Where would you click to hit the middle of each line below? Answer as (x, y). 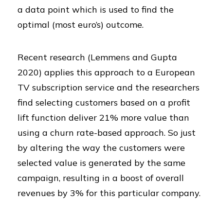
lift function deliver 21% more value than (103, 118)
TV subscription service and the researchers (109, 87)
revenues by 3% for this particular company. (109, 193)
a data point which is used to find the (96, 9)
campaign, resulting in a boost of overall (101, 178)
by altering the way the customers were (101, 148)
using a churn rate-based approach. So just (107, 133)
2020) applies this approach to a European (106, 72)
